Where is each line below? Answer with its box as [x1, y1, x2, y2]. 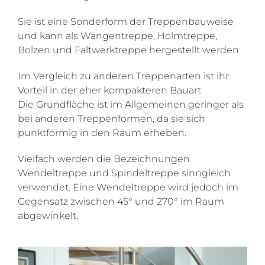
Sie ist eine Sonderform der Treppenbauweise [18, 16, 234, 27]
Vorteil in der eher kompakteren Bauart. [18, 85, 203, 96]
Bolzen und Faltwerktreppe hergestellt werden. [18, 44, 241, 56]
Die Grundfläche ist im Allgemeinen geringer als [18, 99, 244, 110]
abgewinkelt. [18, 210, 78, 221]
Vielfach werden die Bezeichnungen [18, 153, 190, 164]
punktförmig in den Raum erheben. [18, 127, 186, 138]
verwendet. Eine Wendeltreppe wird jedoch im [18, 182, 238, 193]
